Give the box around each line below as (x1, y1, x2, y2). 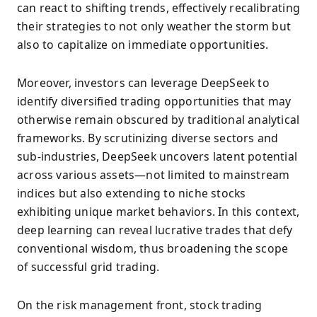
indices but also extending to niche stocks (17, 185, 246, 202)
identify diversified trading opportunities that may (17, 93, 292, 110)
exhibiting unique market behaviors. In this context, (17, 204, 300, 220)
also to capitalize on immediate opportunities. (17, 36, 269, 52)
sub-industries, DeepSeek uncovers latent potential (17, 149, 298, 165)
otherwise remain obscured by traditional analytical (17, 112, 300, 128)
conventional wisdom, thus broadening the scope (17, 241, 289, 257)
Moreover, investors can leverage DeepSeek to (17, 75, 270, 91)
